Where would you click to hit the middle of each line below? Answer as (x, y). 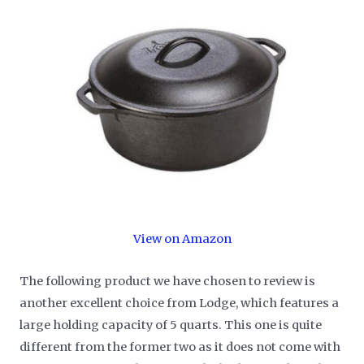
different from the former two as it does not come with (180, 347)
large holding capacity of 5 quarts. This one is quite (171, 325)
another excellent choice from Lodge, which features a (180, 303)
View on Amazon (182, 239)
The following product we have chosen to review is (168, 282)
